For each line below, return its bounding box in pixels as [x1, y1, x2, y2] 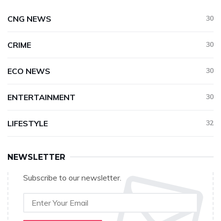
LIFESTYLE [7, 118, 48, 129]
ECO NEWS [7, 66, 50, 76]
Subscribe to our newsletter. [23, 173, 121, 183]
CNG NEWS [7, 14, 51, 24]
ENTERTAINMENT [7, 92, 75, 103]
